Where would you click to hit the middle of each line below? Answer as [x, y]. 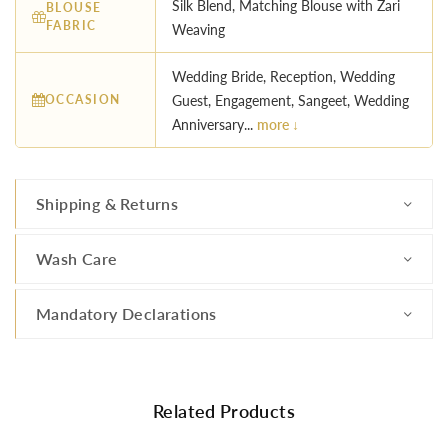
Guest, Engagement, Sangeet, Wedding [290, 101]
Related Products [224, 411]
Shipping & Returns [107, 204]
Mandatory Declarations [126, 314]
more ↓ [278, 125]
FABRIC [71, 25]
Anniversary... [214, 125]
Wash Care [77, 259]
